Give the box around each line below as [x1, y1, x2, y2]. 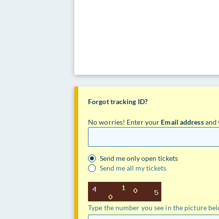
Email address [161, 118, 204, 126]
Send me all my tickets [100, 164, 166, 172]
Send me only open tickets [100, 154, 178, 162]
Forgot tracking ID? [88, 97, 148, 106]
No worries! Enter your [88, 118, 161, 126]
